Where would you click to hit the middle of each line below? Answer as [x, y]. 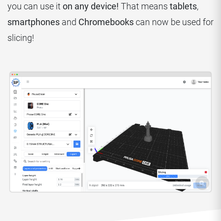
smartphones [34, 22]
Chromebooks [106, 22]
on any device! [91, 6]
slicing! [21, 38]
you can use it [35, 6]
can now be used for [174, 22]
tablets [183, 6]
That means [144, 6]
